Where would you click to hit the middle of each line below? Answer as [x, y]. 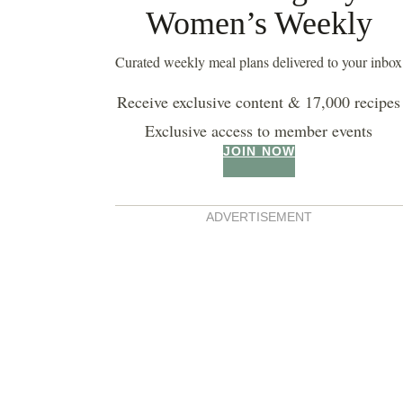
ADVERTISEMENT [259, 216]
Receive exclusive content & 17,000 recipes [259, 102]
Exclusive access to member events [259, 131]
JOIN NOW [259, 152]
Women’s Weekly [259, 24]
